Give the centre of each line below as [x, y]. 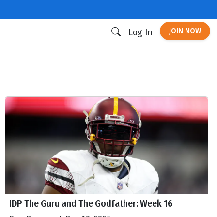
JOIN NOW [185, 31]
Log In [140, 32]
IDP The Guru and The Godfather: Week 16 [91, 203]
